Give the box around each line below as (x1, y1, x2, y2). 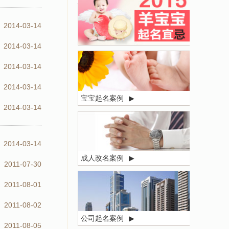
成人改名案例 (81, 154, 124, 163)
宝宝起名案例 (81, 94, 124, 102)
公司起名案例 (81, 214, 124, 222)
